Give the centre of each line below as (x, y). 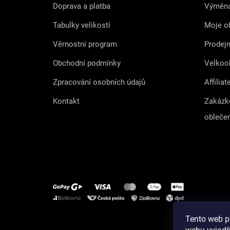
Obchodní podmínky (87, 63)
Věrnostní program (85, 44)
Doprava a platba (82, 6)
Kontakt (66, 101)
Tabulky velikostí (82, 25)
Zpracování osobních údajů (99, 82)
